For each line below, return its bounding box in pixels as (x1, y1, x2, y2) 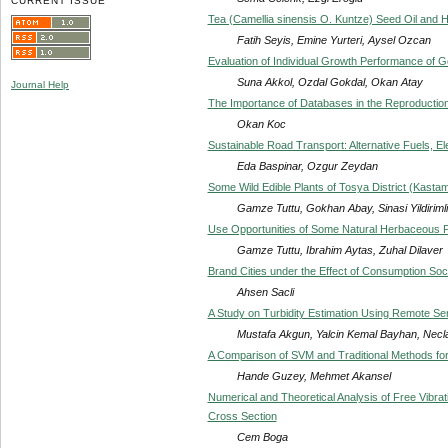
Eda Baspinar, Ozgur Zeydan (236, 159, 378, 172)
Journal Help (11, 79, 69, 91)
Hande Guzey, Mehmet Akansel (236, 369, 391, 382)
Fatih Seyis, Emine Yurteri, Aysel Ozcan (236, 33, 431, 46)
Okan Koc (236, 117, 286, 130)
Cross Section (207, 409, 277, 422)
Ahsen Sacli (236, 285, 294, 298)
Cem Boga (236, 430, 288, 443)
